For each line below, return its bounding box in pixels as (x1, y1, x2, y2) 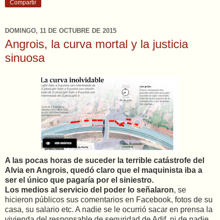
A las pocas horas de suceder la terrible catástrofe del (5, 156, 204, 165)
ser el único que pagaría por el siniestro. (5, 176, 154, 184)
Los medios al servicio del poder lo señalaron (5, 186, 174, 194)
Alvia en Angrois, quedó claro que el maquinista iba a (5, 166, 202, 174)
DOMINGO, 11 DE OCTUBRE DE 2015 (5, 27, 116, 34)
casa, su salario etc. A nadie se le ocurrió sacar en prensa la (5, 205, 213, 214)
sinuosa (5, 51, 45, 65)
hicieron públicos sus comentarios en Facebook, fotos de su (5, 195, 213, 204)
